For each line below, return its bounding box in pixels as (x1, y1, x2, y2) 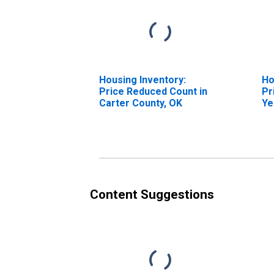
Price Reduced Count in (99, 85, 207, 97)
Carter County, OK (99, 97, 182, 109)
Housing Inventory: (99, 73, 186, 86)
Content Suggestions (90, 187, 214, 202)
